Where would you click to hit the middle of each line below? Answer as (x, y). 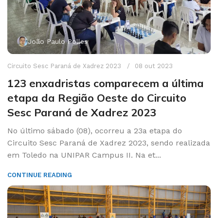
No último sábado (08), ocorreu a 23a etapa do (95, 130)
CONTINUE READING (40, 175)
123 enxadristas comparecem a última (106, 83)
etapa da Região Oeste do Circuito (97, 98)
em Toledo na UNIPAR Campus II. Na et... (84, 155)
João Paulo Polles (58, 41)
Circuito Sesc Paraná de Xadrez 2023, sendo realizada (109, 143)
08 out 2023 (154, 66)
